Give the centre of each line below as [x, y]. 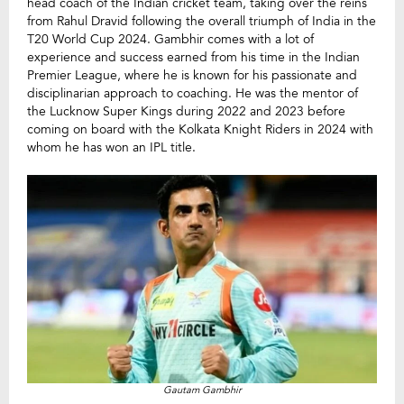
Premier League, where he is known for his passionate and [192, 75]
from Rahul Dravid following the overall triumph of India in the [202, 21]
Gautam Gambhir [202, 390]
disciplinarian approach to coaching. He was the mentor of [193, 93]
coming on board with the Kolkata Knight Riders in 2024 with [200, 129]
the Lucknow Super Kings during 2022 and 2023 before [186, 111]
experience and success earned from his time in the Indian [193, 57]
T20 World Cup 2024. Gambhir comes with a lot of [170, 39]
